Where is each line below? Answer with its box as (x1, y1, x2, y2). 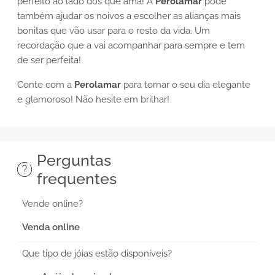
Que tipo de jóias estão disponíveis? (22, 247, 172, 259)
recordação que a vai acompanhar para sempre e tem (17, 39, 245, 51)
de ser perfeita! (17, 54, 83, 66)
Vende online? (22, 198, 83, 209)
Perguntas (36, 150, 111, 169)
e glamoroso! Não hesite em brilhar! (17, 93, 169, 105)
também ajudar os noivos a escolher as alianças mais (17, 10, 241, 21)
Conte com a (17, 79, 74, 90)
